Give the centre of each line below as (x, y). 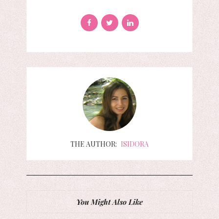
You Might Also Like (109, 202)
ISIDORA (135, 144)
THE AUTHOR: (94, 144)
